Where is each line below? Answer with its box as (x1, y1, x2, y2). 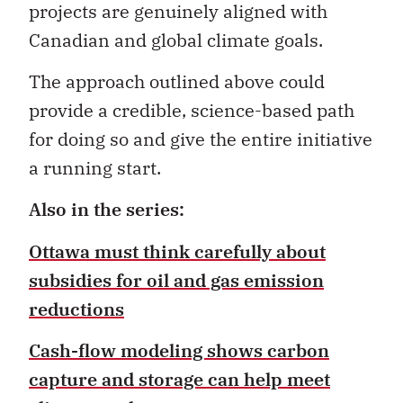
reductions (29, 296, 124, 321)
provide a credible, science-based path (29, 97, 354, 122)
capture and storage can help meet (29, 367, 330, 392)
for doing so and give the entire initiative (29, 126, 372, 151)
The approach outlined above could (29, 68, 325, 94)
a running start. (29, 155, 161, 180)
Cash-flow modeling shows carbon (29, 338, 329, 363)
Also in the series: (29, 197, 184, 222)
